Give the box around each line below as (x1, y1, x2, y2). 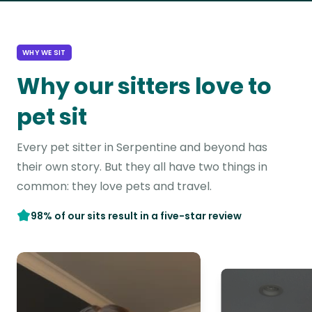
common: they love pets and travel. (17, 178, 212, 194)
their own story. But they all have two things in (17, 159, 267, 175)
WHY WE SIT (22, 47, 66, 58)
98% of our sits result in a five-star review (31, 209, 242, 223)
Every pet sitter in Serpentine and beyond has (17, 139, 267, 155)
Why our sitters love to (17, 70, 272, 102)
